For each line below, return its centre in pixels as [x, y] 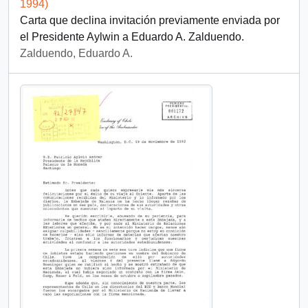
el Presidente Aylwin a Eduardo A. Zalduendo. [132, 37]
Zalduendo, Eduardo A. [76, 53]
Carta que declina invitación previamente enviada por [150, 20]
